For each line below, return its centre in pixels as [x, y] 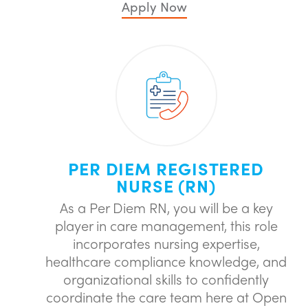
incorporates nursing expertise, [166, 243]
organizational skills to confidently [166, 279]
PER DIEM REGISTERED [166, 168]
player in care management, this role [166, 225]
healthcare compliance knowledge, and [166, 261]
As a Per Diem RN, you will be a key [166, 207]
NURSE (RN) [166, 186]
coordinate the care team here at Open [166, 297]
